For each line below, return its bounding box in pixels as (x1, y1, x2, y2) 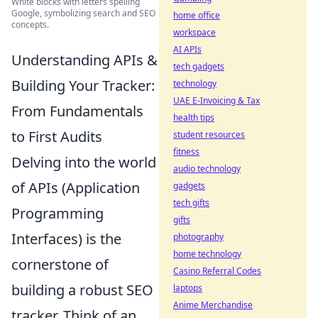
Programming (11, 203, 104, 223)
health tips (173, 111, 214, 124)
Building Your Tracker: (11, 75, 155, 95)
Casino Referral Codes (173, 265, 261, 277)
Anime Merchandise (173, 299, 253, 311)
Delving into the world (11, 152, 156, 172)
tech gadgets (173, 60, 224, 72)
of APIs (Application (11, 177, 140, 197)
